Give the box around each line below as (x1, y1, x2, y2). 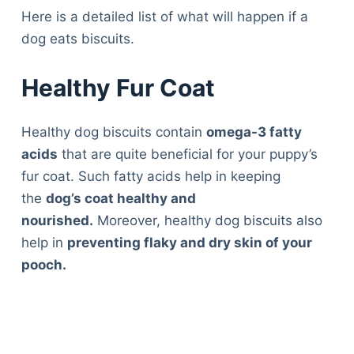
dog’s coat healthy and (45, 190, 196, 206)
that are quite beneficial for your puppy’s (57, 145, 318, 162)
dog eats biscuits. (21, 31, 134, 47)
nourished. (21, 212, 93, 228)
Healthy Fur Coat (21, 73, 220, 102)
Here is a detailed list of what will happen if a (21, 9, 308, 25)
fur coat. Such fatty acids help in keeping (21, 168, 281, 184)
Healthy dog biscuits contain (21, 123, 206, 140)
